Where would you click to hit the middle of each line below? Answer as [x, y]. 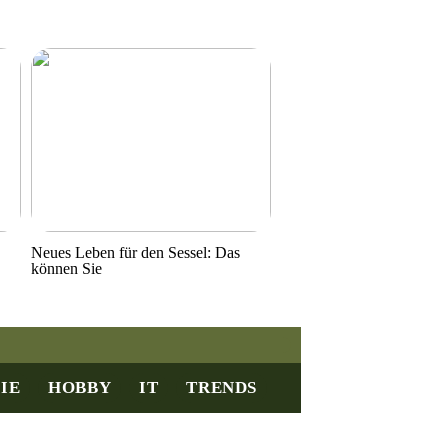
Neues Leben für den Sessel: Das [136, 252]
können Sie [67, 268]
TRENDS [222, 387]
